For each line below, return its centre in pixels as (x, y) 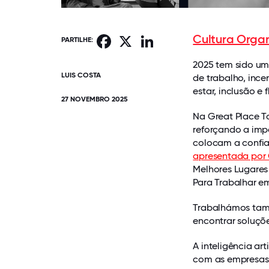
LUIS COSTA (81, 75)
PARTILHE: (77, 40)
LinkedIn (171, 38)
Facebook (130, 38)
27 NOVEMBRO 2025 (95, 99)
